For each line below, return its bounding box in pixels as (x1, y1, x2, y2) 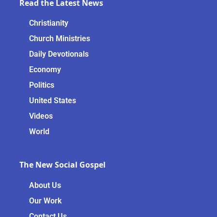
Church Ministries (29, 34, 90, 44)
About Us (29, 180, 61, 190)
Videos (29, 111, 53, 121)
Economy (29, 65, 61, 75)
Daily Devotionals (29, 49, 89, 59)
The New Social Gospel (19, 159, 106, 170)
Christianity (29, 18, 68, 28)
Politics (29, 80, 54, 90)
